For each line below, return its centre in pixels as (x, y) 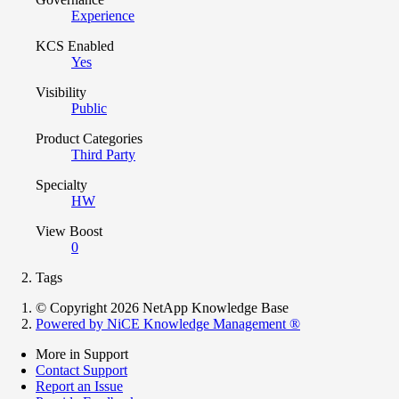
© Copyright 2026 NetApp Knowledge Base (162, 307)
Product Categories (89, 138)
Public (89, 108)
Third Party (103, 154)
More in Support (82, 354)
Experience (103, 15)
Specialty (61, 184)
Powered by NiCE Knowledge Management (163, 323)
